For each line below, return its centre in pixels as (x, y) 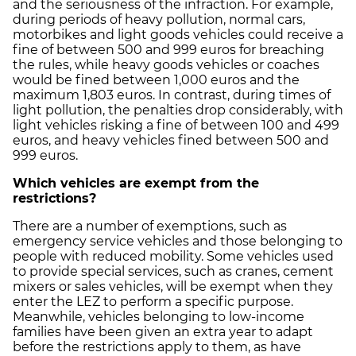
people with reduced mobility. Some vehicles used (173, 256)
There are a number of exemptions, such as (150, 226)
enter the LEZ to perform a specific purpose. (153, 301)
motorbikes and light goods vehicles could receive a (178, 34)
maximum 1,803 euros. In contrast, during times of (172, 95)
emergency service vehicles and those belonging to (178, 241)
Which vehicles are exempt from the (136, 183)
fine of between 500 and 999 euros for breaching (168, 49)
